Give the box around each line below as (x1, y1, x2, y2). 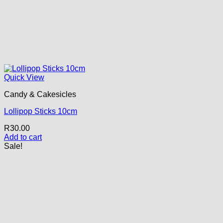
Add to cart (4, 132, 42, 141)
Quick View (4, 73, 44, 82)
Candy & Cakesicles (4, 90, 76, 99)
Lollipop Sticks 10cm (4, 107, 77, 115)
